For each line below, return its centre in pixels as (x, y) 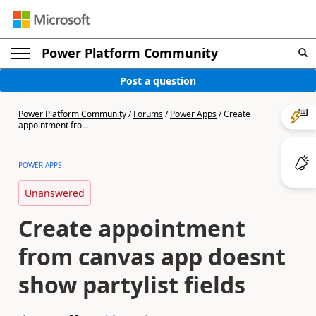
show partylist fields (132, 285)
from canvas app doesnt (152, 256)
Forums (148, 114)
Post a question (158, 80)
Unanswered (55, 193)
